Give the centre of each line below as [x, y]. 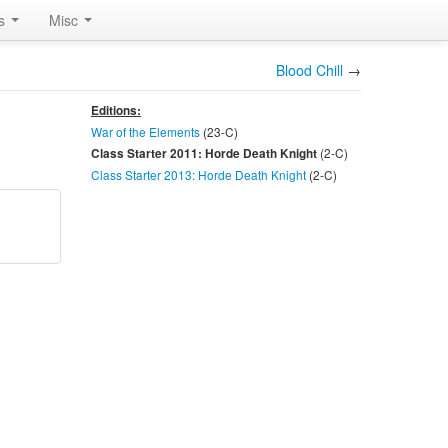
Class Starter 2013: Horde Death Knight [198, 174]
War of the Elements [145, 131]
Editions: [115, 110]
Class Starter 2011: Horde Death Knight [205, 153]
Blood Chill [309, 70]
